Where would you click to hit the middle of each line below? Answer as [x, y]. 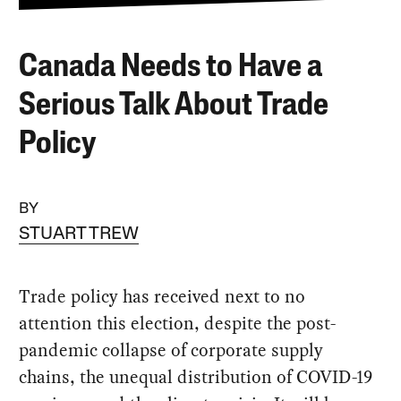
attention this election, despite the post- [178, 323]
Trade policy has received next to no [162, 296]
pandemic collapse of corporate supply [171, 350]
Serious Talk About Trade [174, 106]
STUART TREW [79, 235]
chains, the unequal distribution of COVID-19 [196, 377]
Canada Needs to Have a [171, 68]
